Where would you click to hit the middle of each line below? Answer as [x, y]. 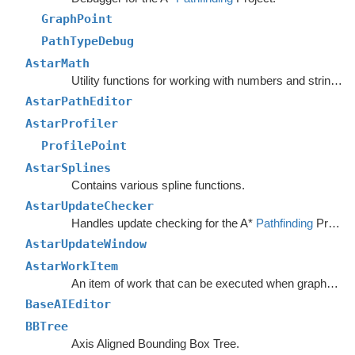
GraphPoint [77, 19]
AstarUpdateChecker [90, 206]
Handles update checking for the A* [163, 223]
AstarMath [57, 63]
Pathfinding [284, 223]
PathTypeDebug [88, 41]
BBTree [47, 326]
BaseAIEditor [68, 304]
